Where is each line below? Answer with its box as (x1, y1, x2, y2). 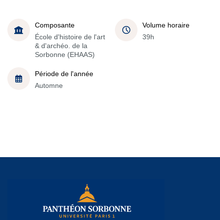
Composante (35, 21, 75, 29)
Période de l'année (35, 69, 93, 78)
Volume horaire (142, 21, 190, 29)
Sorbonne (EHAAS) (35, 50, 95, 58)
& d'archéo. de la (35, 41, 87, 50)
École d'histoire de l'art (35, 32, 105, 41)
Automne (35, 81, 63, 89)
